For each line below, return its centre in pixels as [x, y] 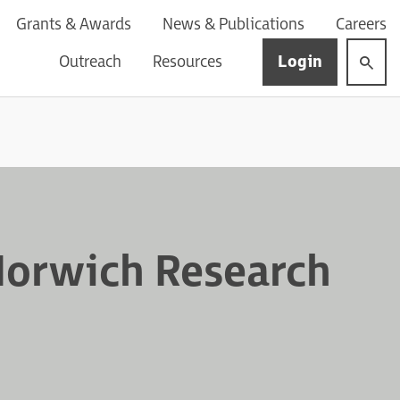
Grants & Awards [74, 25]
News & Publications [233, 25]
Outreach [90, 62]
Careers [361, 25]
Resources [187, 62]
